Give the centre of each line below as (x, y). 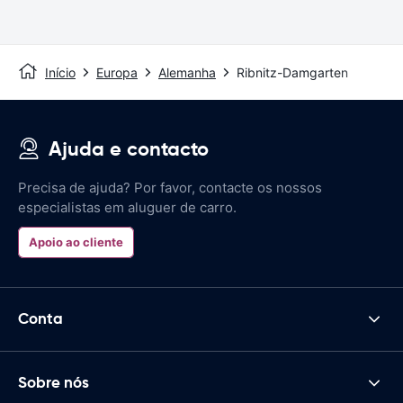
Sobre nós (54, 383)
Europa (117, 72)
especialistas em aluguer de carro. (127, 207)
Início (60, 72)
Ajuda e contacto (129, 148)
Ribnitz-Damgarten (292, 72)
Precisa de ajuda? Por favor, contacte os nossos (170, 187)
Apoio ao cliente (76, 242)
